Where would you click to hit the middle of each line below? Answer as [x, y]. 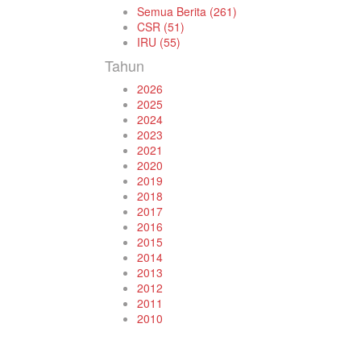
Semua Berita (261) [187, 11]
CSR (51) [161, 27]
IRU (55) [159, 42]
